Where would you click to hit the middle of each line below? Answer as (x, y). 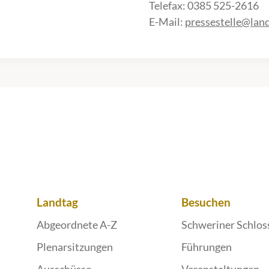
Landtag (57, 202)
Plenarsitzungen (74, 247)
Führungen (207, 247)
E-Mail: (167, 22)
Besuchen (206, 202)
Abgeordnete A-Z (77, 225)
